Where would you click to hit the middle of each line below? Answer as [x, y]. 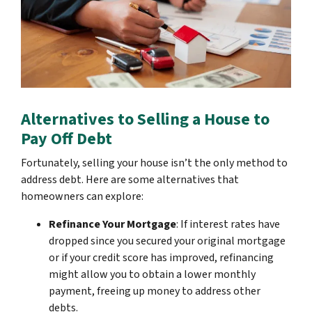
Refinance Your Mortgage [112, 225]
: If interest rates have [228, 225]
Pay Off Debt [67, 139]
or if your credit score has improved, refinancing [161, 258]
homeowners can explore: [82, 197]
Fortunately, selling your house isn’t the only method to [154, 163]
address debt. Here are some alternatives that [130, 180]
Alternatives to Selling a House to [145, 120]
